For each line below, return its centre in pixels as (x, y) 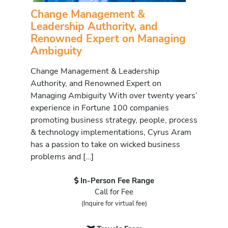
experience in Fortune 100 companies (100, 108)
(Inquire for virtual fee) (114, 204)
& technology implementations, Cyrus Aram (111, 132)
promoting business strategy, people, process (114, 120)
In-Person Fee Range (117, 181)
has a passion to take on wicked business (105, 144)
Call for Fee (114, 192)
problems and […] (62, 156)
